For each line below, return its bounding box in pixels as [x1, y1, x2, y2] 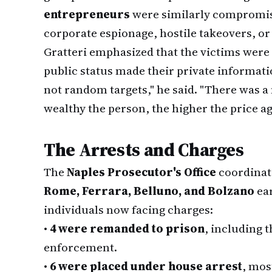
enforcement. [44, 239, 117, 255]
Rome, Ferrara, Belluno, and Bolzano [44, 183, 254, 199]
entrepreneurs [44, 6, 130, 22]
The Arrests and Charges [44, 137, 244, 162]
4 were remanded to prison [50, 220, 205, 236]
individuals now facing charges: [44, 202, 213, 217]
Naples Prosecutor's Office [67, 164, 216, 180]
